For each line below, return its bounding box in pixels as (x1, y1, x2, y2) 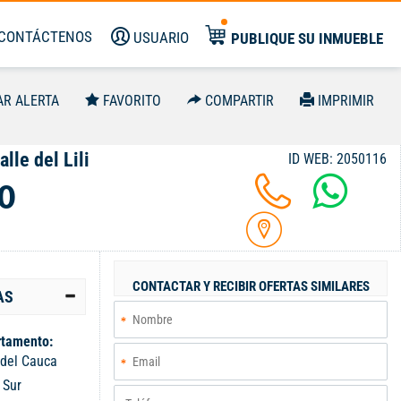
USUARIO (133, 29, 189, 47)
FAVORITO (103, 92, 161, 109)
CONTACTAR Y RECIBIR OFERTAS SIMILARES (132, 278, 370, 294)
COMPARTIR (205, 92, 274, 109)
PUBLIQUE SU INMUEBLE (231, 30, 383, 47)
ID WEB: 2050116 (288, 150, 387, 167)
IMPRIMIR (318, 92, 374, 109)
